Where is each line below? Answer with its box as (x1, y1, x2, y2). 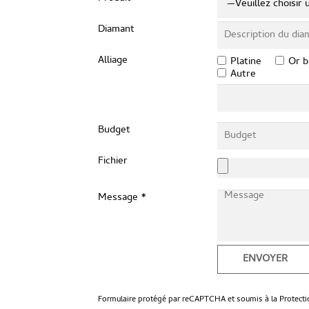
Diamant (98, 21, 134, 38)
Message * (98, 190, 146, 206)
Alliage (98, 52, 128, 69)
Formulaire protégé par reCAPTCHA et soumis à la (98, 293, 279, 307)
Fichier (98, 153, 128, 170)
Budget (98, 122, 130, 139)
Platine (230, 54, 261, 70)
